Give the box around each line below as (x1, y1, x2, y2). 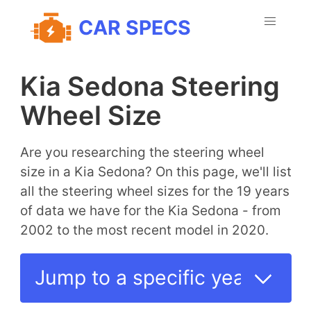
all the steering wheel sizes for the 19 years (19, 183, 289, 199)
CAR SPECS (78, 15, 191, 40)
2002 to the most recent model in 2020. (19, 221, 269, 238)
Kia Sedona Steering (19, 69, 280, 102)
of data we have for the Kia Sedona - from (19, 202, 281, 219)
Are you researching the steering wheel (19, 144, 264, 160)
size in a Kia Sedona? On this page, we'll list (19, 163, 292, 180)
